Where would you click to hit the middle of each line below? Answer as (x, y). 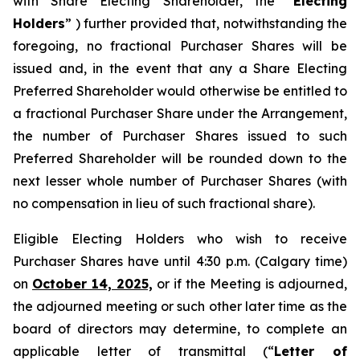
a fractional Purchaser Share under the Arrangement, (180, 113)
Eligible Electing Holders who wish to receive (180, 239)
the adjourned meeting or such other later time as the (180, 306)
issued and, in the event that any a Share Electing (180, 68)
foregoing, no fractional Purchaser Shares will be (180, 46)
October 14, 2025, (92, 284)
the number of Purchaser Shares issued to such (180, 136)
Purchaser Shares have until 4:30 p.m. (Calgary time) (180, 261)
